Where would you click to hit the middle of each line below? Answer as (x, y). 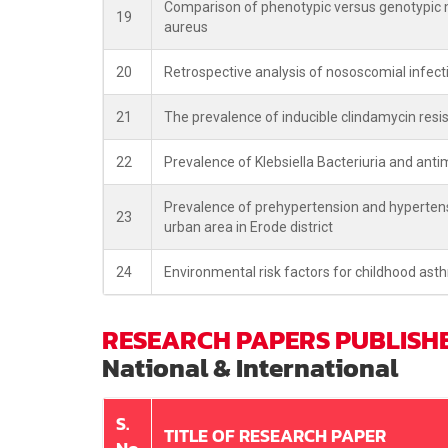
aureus (186, 27)
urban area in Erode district (248, 227)
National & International (250, 367)
